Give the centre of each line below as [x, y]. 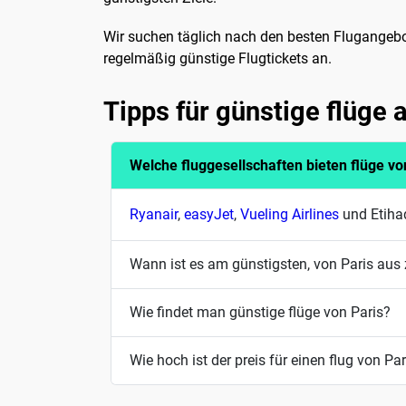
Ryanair [154, 214]
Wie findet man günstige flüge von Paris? [260, 313]
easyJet [209, 214]
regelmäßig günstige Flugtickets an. [217, 58]
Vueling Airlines [290, 214]
